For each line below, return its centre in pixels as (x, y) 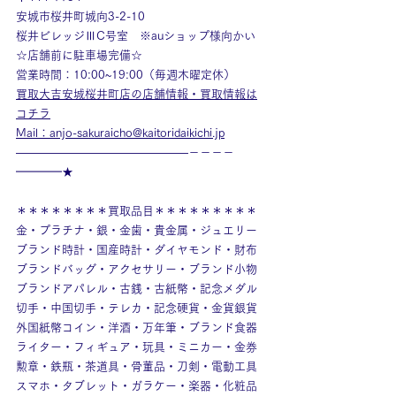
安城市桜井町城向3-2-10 (80, 16)
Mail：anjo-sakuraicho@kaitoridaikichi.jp (120, 133)
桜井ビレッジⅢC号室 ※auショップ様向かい (136, 36)
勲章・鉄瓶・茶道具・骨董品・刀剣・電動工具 (137, 366)
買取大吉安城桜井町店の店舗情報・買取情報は (137, 94)
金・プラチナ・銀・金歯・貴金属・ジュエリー (137, 230)
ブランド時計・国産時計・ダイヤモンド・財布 (137, 250)
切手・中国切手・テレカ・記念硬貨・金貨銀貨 (137, 308)
